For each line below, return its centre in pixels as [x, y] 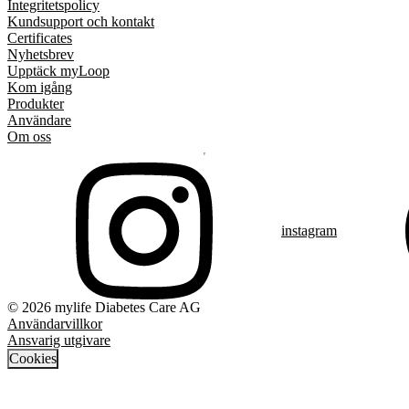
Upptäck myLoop [58, 70]
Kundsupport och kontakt [81, 21]
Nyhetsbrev [41, 54]
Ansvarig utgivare [59, 340]
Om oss [29, 136]
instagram [309, 230]
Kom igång [40, 87]
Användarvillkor [55, 323]
